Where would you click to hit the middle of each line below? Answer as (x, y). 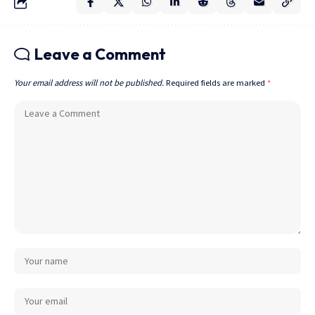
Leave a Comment (100, 54)
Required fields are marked (217, 83)
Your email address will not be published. (89, 83)
